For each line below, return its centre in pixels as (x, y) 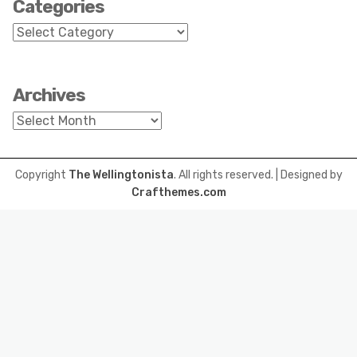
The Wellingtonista (121, 175)
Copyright (41, 175)
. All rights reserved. (224, 175)
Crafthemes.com (178, 192)
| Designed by (309, 175)
